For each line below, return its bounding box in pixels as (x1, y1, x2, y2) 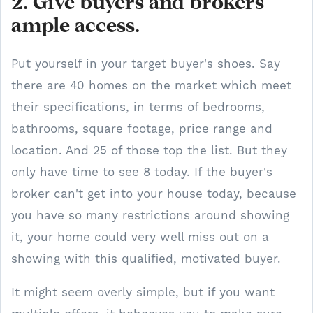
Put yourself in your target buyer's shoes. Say (11, 57, 280, 71)
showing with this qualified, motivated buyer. (11, 252, 281, 265)
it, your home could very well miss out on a (11, 230, 269, 244)
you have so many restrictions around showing (11, 208, 289, 222)
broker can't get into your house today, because (11, 187, 296, 201)
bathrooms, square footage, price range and (11, 122, 272, 136)
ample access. (11, 17, 145, 38)
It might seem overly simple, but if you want (11, 285, 275, 299)
